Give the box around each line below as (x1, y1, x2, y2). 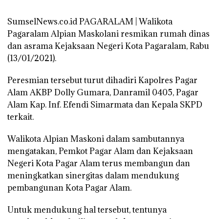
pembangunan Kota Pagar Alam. (7, 182, 131, 193)
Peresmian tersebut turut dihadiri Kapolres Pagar (7, 74, 197, 86)
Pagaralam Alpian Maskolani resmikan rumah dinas (7, 28, 210, 39)
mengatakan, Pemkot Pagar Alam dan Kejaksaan (7, 145, 193, 156)
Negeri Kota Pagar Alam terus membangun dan (7, 157, 190, 169)
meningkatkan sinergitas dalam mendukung (7, 170, 179, 181)
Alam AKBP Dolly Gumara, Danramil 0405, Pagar (7, 87, 198, 98)
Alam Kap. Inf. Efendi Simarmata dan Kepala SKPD (7, 99, 202, 110)
